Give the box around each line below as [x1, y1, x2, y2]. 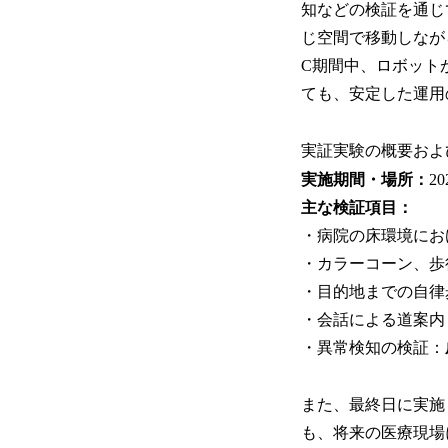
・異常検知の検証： [301, 339, 445, 357]
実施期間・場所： [301, 171, 429, 189]
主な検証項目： [301, 199, 413, 217]
